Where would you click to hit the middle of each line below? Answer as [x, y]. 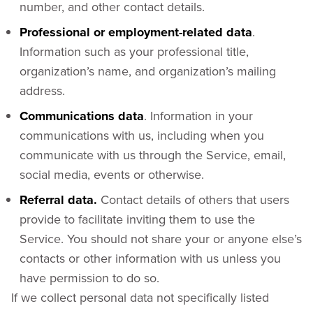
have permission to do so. [89, 278]
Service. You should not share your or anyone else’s [161, 239]
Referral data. [58, 200]
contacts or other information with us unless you [150, 258]
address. [42, 90]
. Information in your [198, 116]
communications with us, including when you [142, 135]
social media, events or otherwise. [112, 174]
